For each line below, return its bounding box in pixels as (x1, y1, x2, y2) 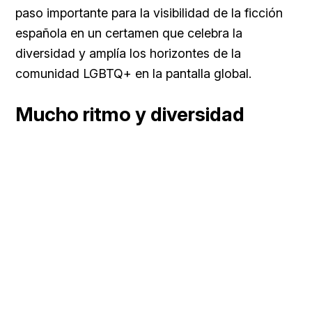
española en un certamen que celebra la (15, 25, 242, 40)
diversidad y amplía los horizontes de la (15, 45, 241, 61)
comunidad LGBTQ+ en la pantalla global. (15, 65, 251, 81)
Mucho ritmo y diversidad (15, 102, 244, 126)
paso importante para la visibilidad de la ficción (15, 5, 283, 20)
